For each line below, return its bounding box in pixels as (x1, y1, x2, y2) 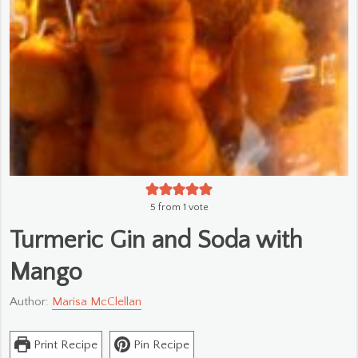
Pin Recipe (130, 337, 190, 352)
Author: (10, 294, 52, 308)
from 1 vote (155, 201, 209, 213)
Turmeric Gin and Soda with (10, 226, 303, 254)
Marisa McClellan (52, 294, 141, 308)
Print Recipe (30, 337, 98, 352)
